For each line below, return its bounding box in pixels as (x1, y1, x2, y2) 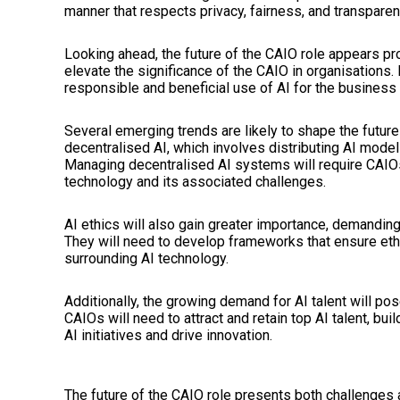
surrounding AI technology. (64, 249, 229, 267)
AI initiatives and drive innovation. (64, 326, 272, 344)
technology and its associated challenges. (64, 172, 326, 190)
